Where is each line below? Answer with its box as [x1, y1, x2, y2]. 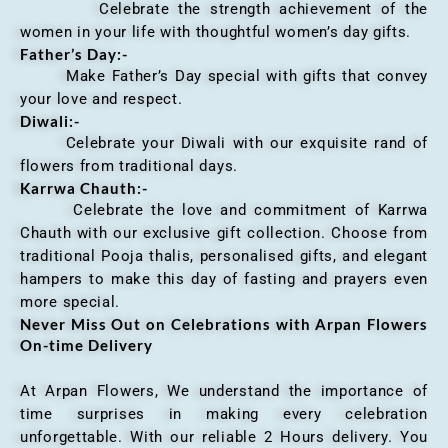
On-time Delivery [20, 336, 153, 355]
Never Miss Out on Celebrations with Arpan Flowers [20, 315, 428, 334]
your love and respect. [20, 90, 183, 109]
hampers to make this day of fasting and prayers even [20, 270, 428, 289]
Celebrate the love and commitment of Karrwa [20, 201, 428, 220]
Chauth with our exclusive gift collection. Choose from [20, 224, 428, 243]
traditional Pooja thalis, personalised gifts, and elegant [20, 247, 428, 266]
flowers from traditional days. [20, 157, 238, 176]
